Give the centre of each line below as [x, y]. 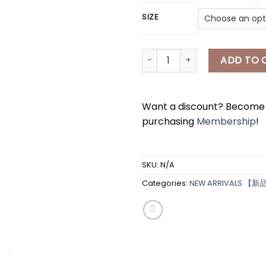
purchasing [169, 121]
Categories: [166, 183]
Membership [226, 121]
